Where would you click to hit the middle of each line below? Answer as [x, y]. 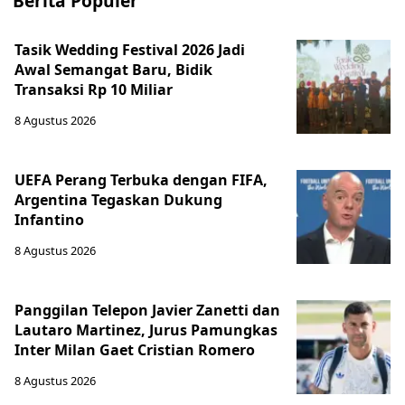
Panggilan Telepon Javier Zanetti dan [147, 310]
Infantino [49, 219]
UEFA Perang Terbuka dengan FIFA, [141, 179]
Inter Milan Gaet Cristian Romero [137, 349]
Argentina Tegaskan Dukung [118, 199]
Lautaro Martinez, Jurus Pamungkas [146, 330]
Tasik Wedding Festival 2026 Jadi [130, 49]
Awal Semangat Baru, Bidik [113, 69]
